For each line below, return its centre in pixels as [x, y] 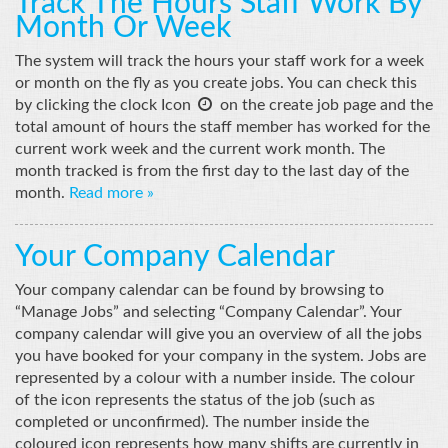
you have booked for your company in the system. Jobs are [220, 355]
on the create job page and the [324, 104]
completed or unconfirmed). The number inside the [192, 421]
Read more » [111, 192]
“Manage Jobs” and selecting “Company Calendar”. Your [208, 311]
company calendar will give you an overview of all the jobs [218, 333]
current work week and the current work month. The [200, 148]
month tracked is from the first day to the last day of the [212, 170]
